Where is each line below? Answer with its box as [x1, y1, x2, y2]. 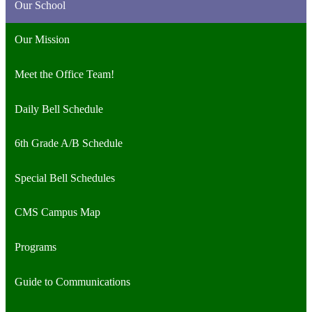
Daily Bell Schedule [14, 102, 103, 115]
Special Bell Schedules [14, 171, 115, 184]
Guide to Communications [14, 275, 130, 288]
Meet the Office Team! [14, 68, 114, 80]
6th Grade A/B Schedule [14, 137, 123, 150]
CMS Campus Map [14, 206, 100, 219]
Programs [14, 240, 56, 253]
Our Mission [14, 33, 70, 46]
